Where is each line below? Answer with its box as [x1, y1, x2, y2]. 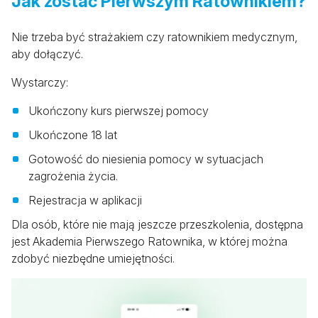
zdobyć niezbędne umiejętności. [11, 251, 175, 266]
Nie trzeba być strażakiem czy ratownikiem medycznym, [11, 30, 297, 45]
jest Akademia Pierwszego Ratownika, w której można [11, 234, 287, 249]
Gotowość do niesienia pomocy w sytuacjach [28, 152, 263, 167]
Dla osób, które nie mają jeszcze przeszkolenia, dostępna [11, 217, 303, 232]
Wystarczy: [11, 75, 68, 90]
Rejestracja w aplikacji [28, 193, 142, 208]
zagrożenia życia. [28, 169, 118, 184]
